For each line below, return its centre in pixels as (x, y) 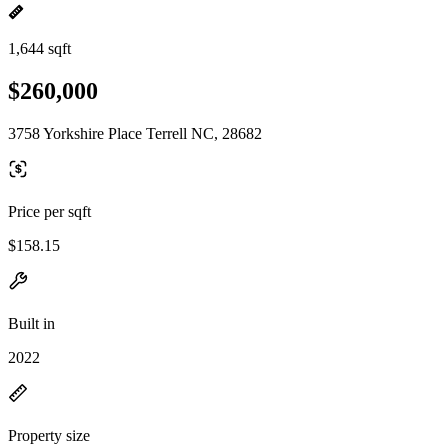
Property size (49, 435)
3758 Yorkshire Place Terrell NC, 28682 (135, 133)
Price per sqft (49, 211)
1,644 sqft (39, 48)
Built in (31, 323)
